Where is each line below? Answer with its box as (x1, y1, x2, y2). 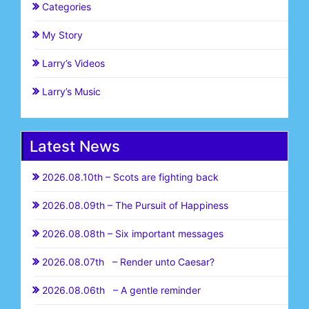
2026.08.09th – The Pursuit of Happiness (42, 199, 228, 211)
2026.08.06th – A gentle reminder (42, 283, 201, 296)
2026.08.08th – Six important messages (42, 227, 223, 239)
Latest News (30, 137, 120, 155)
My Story (42, 28, 83, 41)
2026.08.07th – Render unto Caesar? (42, 255, 215, 268)
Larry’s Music (42, 85, 101, 97)
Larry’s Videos (42, 57, 105, 69)
